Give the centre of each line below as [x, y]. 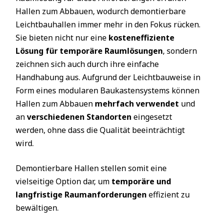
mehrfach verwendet [137, 104]
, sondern [180, 51]
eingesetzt [152, 117]
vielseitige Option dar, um [64, 181]
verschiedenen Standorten [79, 117]
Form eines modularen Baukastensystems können [108, 90]
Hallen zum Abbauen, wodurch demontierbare [101, 11]
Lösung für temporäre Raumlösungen [89, 51]
